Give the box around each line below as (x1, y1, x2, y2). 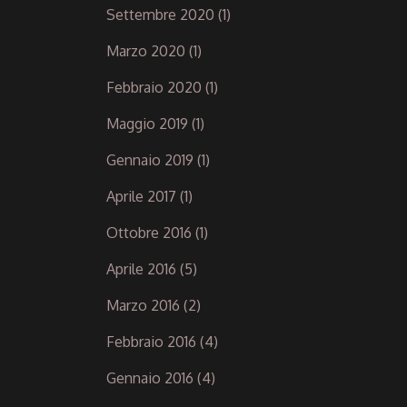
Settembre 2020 (106, 5, 214, 24)
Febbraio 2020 (106, 77, 202, 96)
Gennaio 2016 (106, 368, 194, 387)
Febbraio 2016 (106, 332, 196, 351)
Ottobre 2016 (106, 223, 192, 242)
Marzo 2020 (106, 41, 185, 60)
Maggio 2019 (106, 114, 188, 133)
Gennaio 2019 (106, 150, 194, 169)
